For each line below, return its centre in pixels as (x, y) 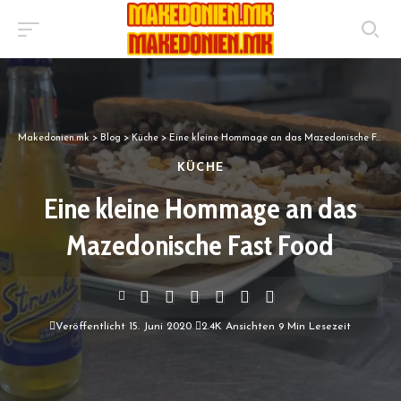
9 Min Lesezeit (315, 326)
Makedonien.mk (54, 138)
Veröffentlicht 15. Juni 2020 (124, 326)
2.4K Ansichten (239, 326)
